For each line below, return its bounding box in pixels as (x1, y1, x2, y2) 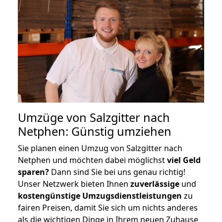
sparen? (18, 166, 49, 177)
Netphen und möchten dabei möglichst (18, 154, 167, 166)
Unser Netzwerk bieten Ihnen (18, 178, 130, 189)
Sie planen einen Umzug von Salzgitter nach (18, 142, 182, 154)
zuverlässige (130, 178, 179, 189)
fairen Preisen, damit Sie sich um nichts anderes (18, 202, 198, 213)
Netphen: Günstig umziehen (18, 123, 171, 139)
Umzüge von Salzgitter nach (18, 109, 170, 125)
